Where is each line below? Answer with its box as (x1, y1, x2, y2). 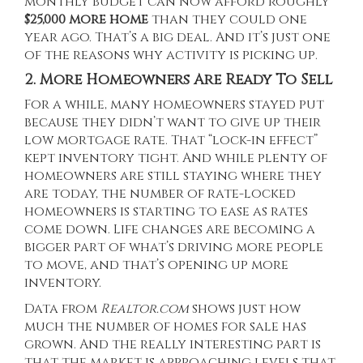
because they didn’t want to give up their (24, 113, 321, 132)
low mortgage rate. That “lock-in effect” (24, 131, 318, 150)
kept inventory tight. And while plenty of (24, 149, 327, 168)
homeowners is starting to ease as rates (24, 203, 308, 221)
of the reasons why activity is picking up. (24, 46, 318, 65)
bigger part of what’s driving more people (24, 238, 323, 257)
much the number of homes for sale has (24, 318, 306, 336)
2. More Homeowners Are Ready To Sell (24, 70, 332, 91)
